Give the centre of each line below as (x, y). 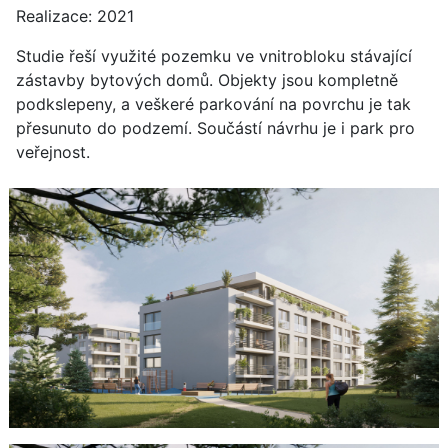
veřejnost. (53, 152)
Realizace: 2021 (75, 16)
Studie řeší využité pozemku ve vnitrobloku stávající (214, 56)
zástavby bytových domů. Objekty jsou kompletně (207, 80)
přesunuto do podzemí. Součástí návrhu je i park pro (215, 128)
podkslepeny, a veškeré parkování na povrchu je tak (213, 104)
